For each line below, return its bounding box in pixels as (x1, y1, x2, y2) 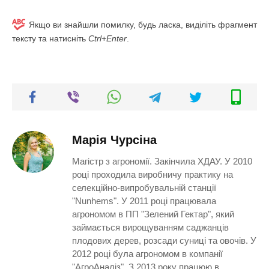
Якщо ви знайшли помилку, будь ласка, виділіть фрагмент (29, 20, 257, 29)
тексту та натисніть (12, 34, 88, 43)
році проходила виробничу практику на (72, 169, 233, 180)
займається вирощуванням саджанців (72, 222, 229, 232)
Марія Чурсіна (72, 133, 157, 147)
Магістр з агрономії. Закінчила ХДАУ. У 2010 (72, 156, 252, 166)
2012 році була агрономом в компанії (72, 248, 223, 259)
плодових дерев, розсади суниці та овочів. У (72, 235, 256, 246)
